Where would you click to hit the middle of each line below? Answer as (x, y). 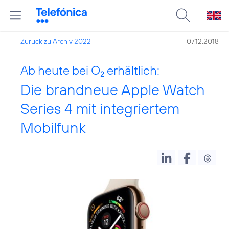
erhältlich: (132, 70)
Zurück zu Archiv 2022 (56, 41)
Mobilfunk (53, 128)
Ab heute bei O (60, 70)
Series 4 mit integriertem (100, 109)
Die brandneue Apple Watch (113, 90)
